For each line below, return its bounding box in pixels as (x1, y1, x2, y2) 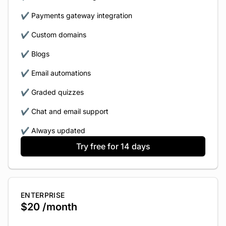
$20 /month (21, 201, 77, 213)
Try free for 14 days (76, 141, 150, 151)
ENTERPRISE (21, 191, 65, 199)
